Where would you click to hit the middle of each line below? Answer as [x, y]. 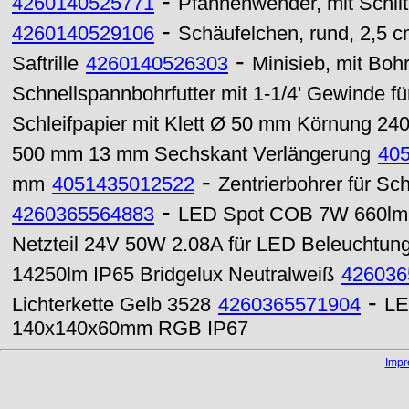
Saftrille [45, 64]
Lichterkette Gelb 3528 [111, 305]
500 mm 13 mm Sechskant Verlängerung [191, 154]
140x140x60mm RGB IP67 [130, 329]
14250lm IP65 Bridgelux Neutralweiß [173, 275]
